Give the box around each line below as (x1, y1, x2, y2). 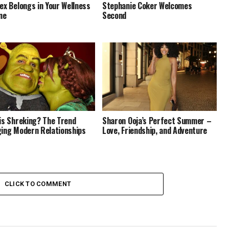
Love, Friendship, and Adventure (102, 124, 208, 137)
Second (102, 9, 128, 22)
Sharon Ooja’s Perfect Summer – (102, 114, 212, 127)
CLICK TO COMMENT (4, 180, 72, 188)
